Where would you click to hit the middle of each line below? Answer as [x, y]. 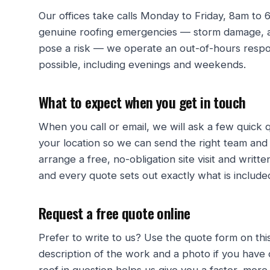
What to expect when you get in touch [142, 102]
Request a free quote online [115, 213]
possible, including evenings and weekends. [142, 65]
